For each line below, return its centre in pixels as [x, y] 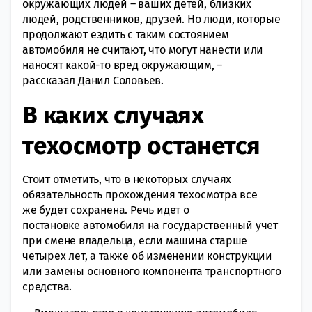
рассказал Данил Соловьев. [93, 80]
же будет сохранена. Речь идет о [106, 210]
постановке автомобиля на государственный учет [150, 225]
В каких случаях [114, 115]
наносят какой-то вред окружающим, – [122, 65]
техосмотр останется [142, 145]
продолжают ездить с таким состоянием [126, 34]
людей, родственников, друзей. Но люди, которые [151, 19]
